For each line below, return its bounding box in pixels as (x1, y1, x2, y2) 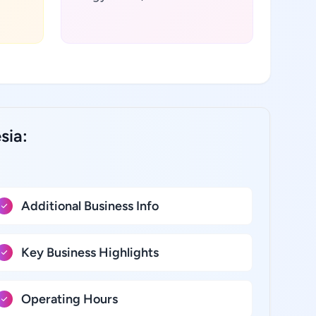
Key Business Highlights (20, 245, 159, 260)
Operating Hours (20, 291, 118, 307)
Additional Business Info (20, 198, 159, 214)
